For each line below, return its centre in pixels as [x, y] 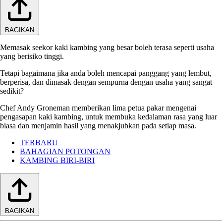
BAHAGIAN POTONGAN [65, 151]
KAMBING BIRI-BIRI [57, 160]
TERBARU [39, 142]
